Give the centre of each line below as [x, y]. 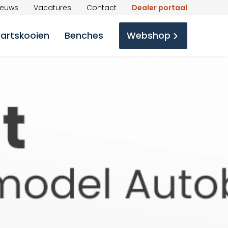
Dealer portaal [160, 7]
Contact [102, 7]
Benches [84, 36]
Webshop [149, 36]
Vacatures [52, 7]
